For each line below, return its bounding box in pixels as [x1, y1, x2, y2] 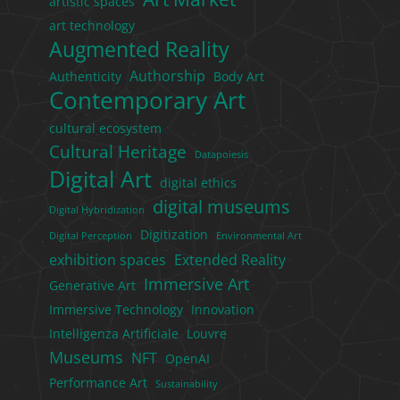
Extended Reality [174, 250, 286, 270]
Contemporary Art [49, 84, 246, 116]
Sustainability [155, 378, 218, 390]
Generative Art [49, 277, 136, 294]
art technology [49, 17, 135, 34]
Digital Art [49, 163, 152, 194]
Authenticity [49, 68, 121, 85]
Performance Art [49, 374, 147, 391]
